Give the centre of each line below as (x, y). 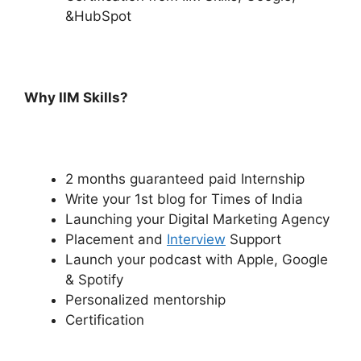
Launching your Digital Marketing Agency (197, 220)
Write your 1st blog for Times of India (184, 199)
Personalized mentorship (145, 300)
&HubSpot (98, 17)
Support (253, 240)
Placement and (116, 240)
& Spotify (94, 280)
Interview (196, 240)
